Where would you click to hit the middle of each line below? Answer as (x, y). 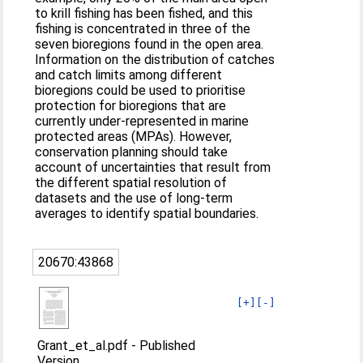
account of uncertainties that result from (153, 167)
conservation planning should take (132, 152)
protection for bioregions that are (131, 106)
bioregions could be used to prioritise (141, 90)
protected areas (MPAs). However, (134, 137)
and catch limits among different (129, 75)
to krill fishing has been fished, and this (144, 13)
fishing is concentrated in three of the (143, 29)
